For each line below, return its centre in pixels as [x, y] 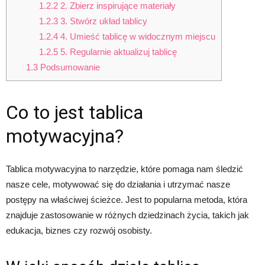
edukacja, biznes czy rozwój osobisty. [79, 231]
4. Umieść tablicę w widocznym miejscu [137, 36]
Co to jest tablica [75, 113]
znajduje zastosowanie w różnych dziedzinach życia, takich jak [127, 215]
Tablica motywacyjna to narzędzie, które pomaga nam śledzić [125, 169]
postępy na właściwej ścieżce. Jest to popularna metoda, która [127, 200]
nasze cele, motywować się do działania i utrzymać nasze [118, 185]
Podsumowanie [69, 67]
